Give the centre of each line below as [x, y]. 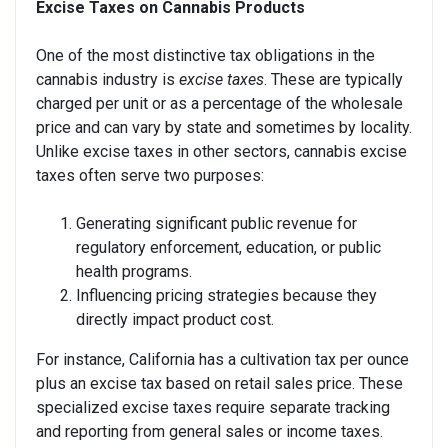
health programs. [134, 271]
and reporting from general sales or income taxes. [209, 431]
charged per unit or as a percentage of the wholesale [219, 103]
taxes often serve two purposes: [150, 175]
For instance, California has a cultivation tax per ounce [222, 359]
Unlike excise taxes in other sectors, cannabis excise [221, 151]
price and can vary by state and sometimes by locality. [224, 127]
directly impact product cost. [175, 319]
